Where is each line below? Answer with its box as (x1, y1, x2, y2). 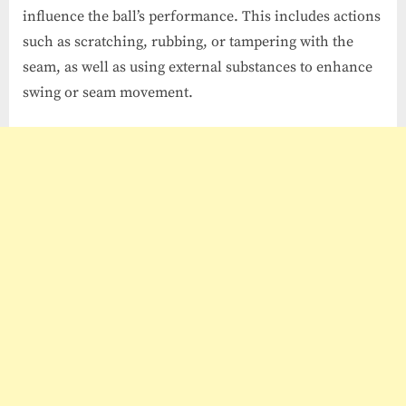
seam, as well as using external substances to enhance (23, 58, 372, 77)
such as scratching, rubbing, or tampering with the (23, 33, 353, 52)
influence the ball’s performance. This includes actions (23, 7, 381, 26)
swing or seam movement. (23, 83, 193, 102)
